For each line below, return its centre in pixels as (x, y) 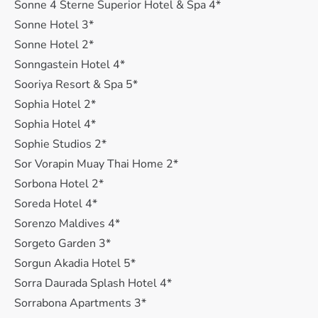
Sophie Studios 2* (60, 144)
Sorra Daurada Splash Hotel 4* (93, 283)
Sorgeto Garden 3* (62, 243)
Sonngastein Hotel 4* (70, 65)
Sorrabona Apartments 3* (80, 303)
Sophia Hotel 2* (55, 104)
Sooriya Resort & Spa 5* (76, 84)
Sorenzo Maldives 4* (67, 224)
